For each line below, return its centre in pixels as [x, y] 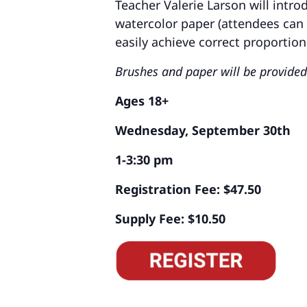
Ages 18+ [142, 101]
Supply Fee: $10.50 [170, 219]
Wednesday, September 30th [203, 131]
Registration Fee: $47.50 [188, 189]
